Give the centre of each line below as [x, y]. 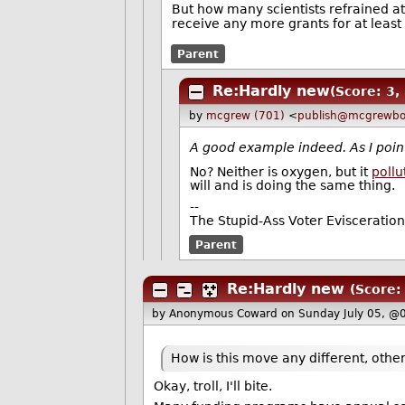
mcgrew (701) [245, 115]
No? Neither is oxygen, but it [281, 171]
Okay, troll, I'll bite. [212, 386]
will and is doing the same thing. [293, 186]
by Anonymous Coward [217, 313]
